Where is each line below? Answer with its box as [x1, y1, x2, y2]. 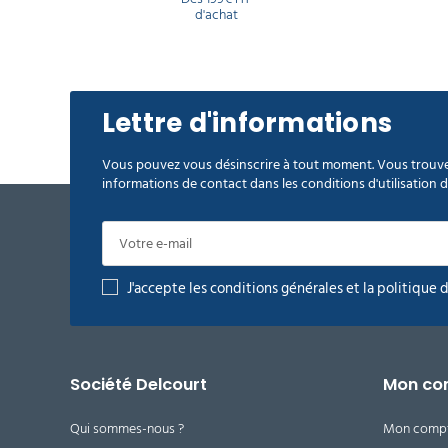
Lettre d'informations [102, 104, 393, 141]
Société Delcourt [70, 372, 207, 396]
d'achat [194, 2, 238, 26]
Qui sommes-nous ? [70, 416, 184, 440]
